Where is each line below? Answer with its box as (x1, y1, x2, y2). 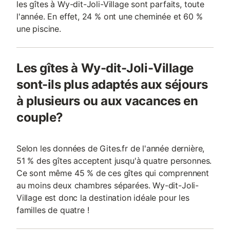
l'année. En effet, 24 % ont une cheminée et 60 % (16, 11, 203, 22)
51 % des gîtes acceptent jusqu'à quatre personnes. (16, 156, 212, 166)
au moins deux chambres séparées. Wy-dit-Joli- (16, 180, 199, 190)
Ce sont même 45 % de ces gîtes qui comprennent (16, 168, 209, 178)
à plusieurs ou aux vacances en (16, 93, 198, 108)
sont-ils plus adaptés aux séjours (16, 77, 208, 92)
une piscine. (16, 24, 61, 34)
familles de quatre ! (16, 205, 89, 215)
